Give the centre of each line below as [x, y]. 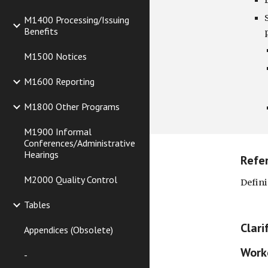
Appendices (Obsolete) [68, 230]
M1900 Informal [58, 132]
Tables [37, 205]
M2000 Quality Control [71, 179]
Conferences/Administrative [80, 143]
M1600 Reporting [59, 81]
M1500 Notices [55, 56]
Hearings [41, 154]
